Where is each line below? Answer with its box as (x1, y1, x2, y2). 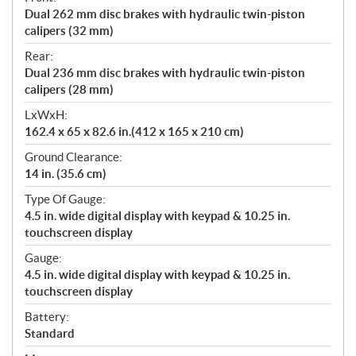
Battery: (25, 310, 69, 324)
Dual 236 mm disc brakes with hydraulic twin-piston (25, 66, 305, 80)
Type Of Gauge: (25, 192, 106, 207)
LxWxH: (25, 108, 68, 122)
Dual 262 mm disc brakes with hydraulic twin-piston (25, 7, 305, 21)
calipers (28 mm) (25, 83, 114, 97)
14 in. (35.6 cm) (25, 167, 106, 181)
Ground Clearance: (25, 150, 122, 164)
